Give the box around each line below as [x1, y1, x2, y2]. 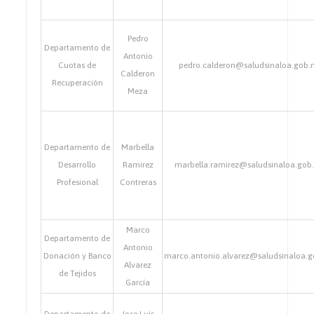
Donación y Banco [43, 251, 111, 261]
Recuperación [51, 78, 103, 88]
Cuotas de [58, 60, 97, 70]
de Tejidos [58, 268, 96, 278]
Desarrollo [58, 160, 97, 170]
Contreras [119, 177, 156, 187]
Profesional [56, 177, 98, 187]
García [125, 278, 151, 287]
